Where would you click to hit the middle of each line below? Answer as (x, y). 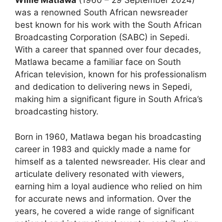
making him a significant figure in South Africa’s (109, 99)
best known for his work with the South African (108, 25)
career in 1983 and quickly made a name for (103, 149)
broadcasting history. (57, 111)
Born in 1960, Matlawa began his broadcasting (108, 137)
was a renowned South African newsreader (101, 12)
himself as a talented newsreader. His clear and (110, 161)
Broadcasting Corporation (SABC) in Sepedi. (102, 37)
